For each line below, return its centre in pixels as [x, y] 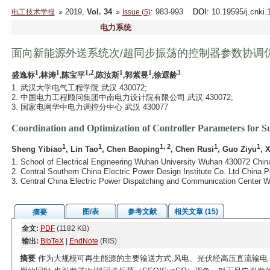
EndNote [83, 241]
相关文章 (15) [196, 212]
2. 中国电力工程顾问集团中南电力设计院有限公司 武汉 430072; [122, 97]
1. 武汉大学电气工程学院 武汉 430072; [79, 88]
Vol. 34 [99, 12]
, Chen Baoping [130, 149]
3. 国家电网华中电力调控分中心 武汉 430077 [89, 107]
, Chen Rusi [192, 149]
